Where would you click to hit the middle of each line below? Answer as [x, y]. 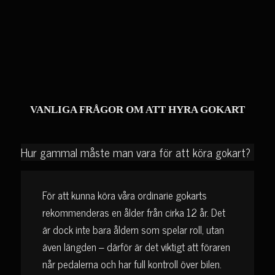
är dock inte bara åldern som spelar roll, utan [133, 230]
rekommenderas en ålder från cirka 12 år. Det [134, 213]
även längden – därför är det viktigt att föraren [136, 247]
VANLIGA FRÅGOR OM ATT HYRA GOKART [137, 110]
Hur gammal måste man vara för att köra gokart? [135, 152]
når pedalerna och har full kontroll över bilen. [132, 264]
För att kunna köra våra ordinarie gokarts [124, 196]
